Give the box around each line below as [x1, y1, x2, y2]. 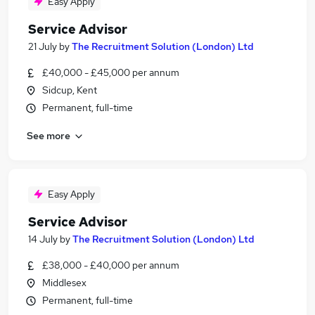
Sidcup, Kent [42, 84, 97, 96]
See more [27, 129, 70, 142]
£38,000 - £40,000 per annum [42, 259, 179, 271]
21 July [28, 40, 57, 53]
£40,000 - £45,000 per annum [42, 66, 179, 79]
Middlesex [42, 276, 86, 289]
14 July [28, 233, 58, 245]
